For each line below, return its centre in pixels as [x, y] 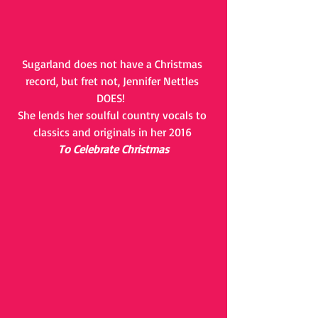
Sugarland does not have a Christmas [114, 64]
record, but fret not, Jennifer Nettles [114, 81]
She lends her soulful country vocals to [114, 115]
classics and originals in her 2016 [114, 132]
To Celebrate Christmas [114, 149]
